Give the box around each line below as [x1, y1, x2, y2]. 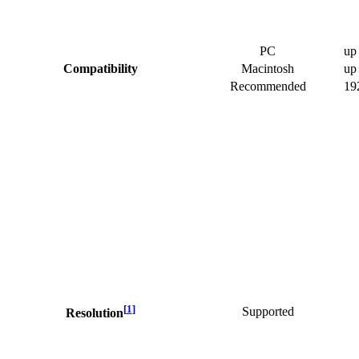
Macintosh [241, 61, 294, 75]
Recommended [229, 79, 306, 93]
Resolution [65, 306, 123, 321]
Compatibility [63, 61, 138, 75]
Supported [241, 304, 294, 318]
